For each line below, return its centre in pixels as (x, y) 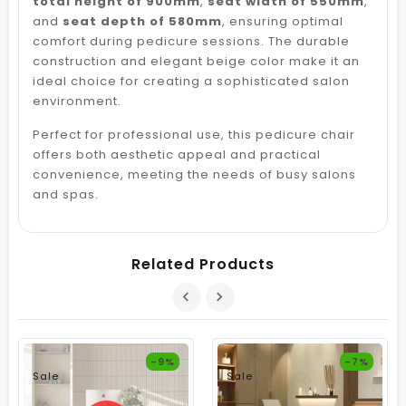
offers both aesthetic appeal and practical (177, 154)
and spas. (66, 194)
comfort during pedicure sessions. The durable (191, 41)
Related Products (203, 264)
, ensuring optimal (283, 21)
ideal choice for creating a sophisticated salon (191, 81)
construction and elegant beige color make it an (196, 61)
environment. (77, 101)
